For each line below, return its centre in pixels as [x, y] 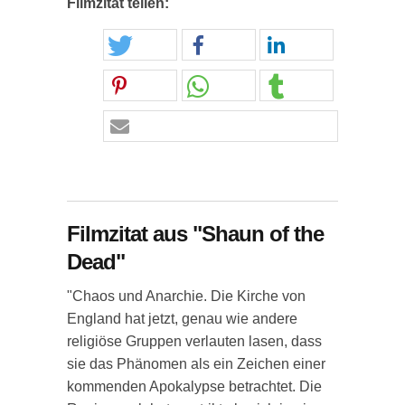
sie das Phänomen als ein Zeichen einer [196, 364]
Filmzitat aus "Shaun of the [195, 234]
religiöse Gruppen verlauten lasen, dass [194, 341]
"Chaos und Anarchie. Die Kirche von [186, 296]
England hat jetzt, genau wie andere [182, 319]
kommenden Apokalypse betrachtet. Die [194, 386]
